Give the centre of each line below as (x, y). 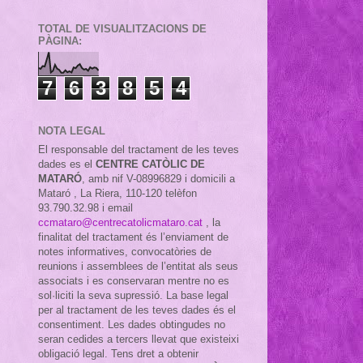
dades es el (67, 164)
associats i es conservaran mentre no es (134, 280)
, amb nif (104, 178)
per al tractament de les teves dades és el (137, 310)
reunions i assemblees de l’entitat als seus (138, 266)
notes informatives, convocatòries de (125, 251)
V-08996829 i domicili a (181, 178)
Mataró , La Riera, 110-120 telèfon (117, 193)
